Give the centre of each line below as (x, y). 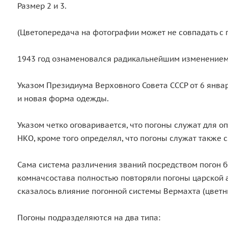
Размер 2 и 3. (42, 6)
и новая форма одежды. (63, 98)
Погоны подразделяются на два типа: (89, 218)
